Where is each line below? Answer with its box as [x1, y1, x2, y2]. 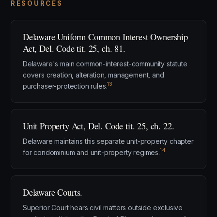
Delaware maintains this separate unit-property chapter [23, 137, 194, 145]
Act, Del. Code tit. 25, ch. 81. [23, 42, 125, 54]
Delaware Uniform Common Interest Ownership [23, 31, 188, 43]
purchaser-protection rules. [23, 82, 108, 90]
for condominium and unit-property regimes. [23, 148, 160, 156]
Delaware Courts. [23, 186, 83, 198]
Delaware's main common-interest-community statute [23, 60, 187, 68]
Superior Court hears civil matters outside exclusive [23, 203, 183, 212]
